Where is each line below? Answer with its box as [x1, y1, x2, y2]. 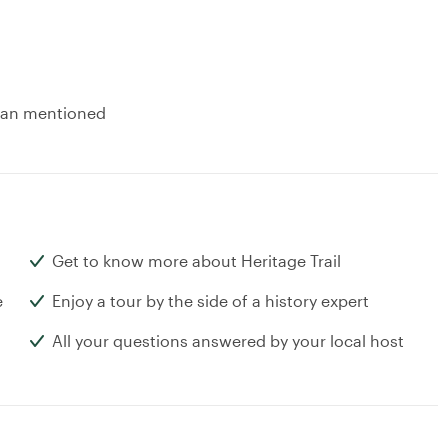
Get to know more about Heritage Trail [52, 251, 341, 271]
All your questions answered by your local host [52, 331, 404, 351]
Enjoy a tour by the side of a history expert [52, 291, 369, 311]
